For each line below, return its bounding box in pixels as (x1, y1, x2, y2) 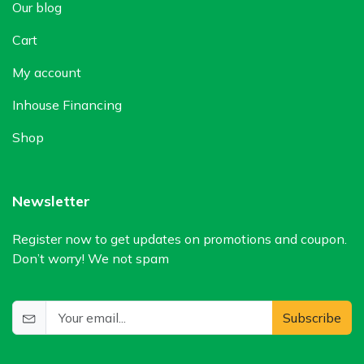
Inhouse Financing (12, 96, 122, 113)
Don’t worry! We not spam (12, 249, 169, 266)
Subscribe (283, 309, 341, 326)
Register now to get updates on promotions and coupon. (12, 230, 347, 247)
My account (12, 63, 81, 80)
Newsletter (12, 191, 90, 210)
